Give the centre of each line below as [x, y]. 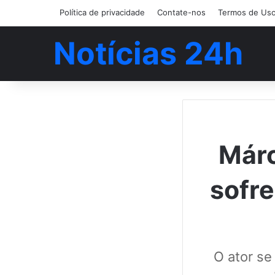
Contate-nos [181, 12]
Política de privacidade [102, 12]
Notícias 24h [148, 53]
